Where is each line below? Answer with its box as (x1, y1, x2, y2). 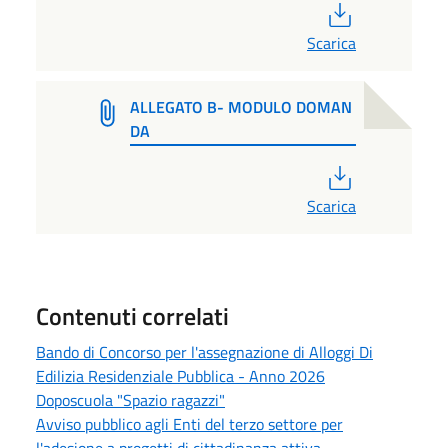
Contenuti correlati (36, 298, 229, 335)
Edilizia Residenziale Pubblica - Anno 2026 (36, 364, 325, 389)
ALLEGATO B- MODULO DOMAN (129, 94, 352, 119)
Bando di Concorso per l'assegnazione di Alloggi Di (36, 340, 373, 365)
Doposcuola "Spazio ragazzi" (36, 388, 225, 413)
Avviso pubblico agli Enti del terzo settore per (36, 412, 343, 437)
